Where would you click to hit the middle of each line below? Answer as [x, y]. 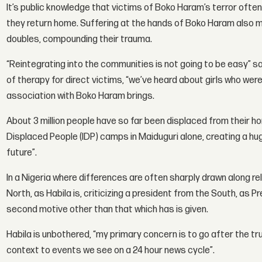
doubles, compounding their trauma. [80, 40]
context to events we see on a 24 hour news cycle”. [111, 251]
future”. [22, 153]
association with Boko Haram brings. [81, 96]
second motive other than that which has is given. [108, 210]
